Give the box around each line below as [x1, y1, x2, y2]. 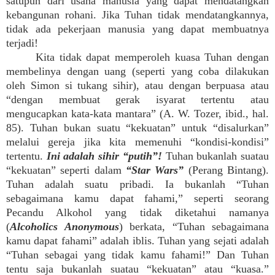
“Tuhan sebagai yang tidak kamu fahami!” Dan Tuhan [6, 249, 269, 261]
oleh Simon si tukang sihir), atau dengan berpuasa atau [6, 79, 269, 91]
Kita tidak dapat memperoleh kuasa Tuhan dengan [36, 51, 269, 63]
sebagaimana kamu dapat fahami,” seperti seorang [6, 192, 269, 204]
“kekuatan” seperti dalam [6, 164, 126, 176]
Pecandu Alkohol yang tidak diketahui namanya [6, 206, 269, 219]
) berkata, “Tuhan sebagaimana [118, 220, 269, 233]
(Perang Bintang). [184, 164, 269, 176]
